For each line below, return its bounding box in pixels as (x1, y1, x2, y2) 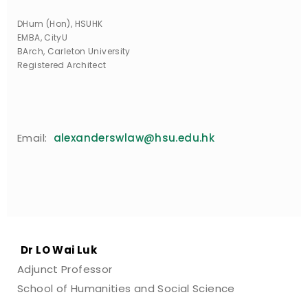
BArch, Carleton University (17, 45, 131, 58)
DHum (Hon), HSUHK (17, 18, 103, 30)
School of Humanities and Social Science (17, 281, 235, 296)
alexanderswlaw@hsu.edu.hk (53, 131, 214, 146)
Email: (17, 131, 50, 146)
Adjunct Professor (17, 262, 113, 277)
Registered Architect (17, 59, 107, 71)
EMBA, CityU (17, 32, 68, 44)
